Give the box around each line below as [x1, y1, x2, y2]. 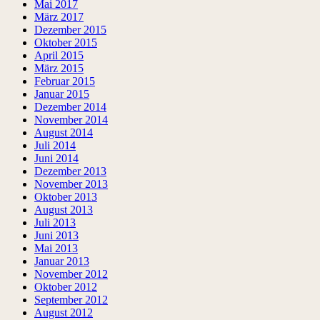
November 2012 [34, 268, 108, 281]
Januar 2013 [34, 255, 89, 268]
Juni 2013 [34, 229, 79, 242]
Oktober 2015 [34, 36, 97, 49]
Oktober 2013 [34, 191, 97, 204]
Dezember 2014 [34, 101, 106, 114]
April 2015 [34, 49, 84, 62]
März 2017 [34, 11, 84, 24]
